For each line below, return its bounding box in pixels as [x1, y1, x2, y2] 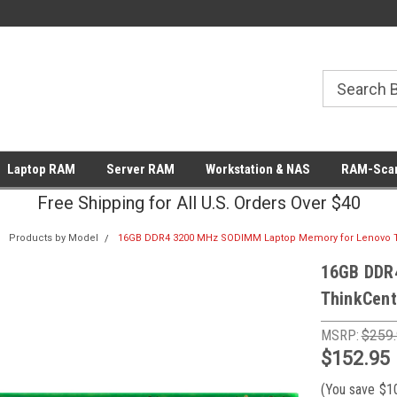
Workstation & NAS [205, 161, 310, 177]
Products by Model [8, 232, 98, 244]
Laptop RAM [6, 161, 75, 177]
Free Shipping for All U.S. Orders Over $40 [36, 192, 361, 214]
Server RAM [105, 161, 175, 177]
